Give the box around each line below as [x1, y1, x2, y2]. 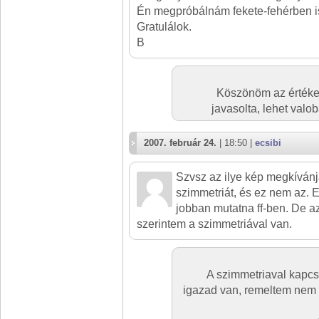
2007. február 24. [144, 137, 216, 148]
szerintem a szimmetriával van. [137, 218, 292, 230]
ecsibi [255, 137, 281, 148]
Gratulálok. [137, 21, 192, 33]
